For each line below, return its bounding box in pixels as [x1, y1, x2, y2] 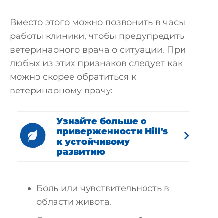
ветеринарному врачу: [10, 85, 113, 96]
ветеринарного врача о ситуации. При [10, 44, 186, 55]
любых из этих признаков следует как [10, 57, 182, 69]
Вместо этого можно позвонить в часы [10, 17, 185, 28]
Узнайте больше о [56, 115, 146, 127]
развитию [56, 146, 105, 157]
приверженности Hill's [56, 126, 168, 137]
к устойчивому [56, 136, 130, 147]
